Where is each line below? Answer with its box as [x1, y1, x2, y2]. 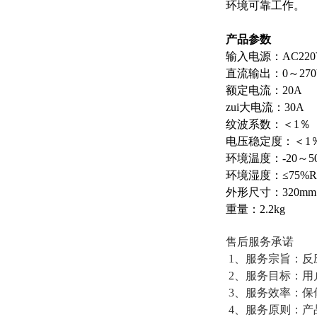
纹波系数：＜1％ [226, 118, 311, 130]
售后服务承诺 [226, 236, 294, 248]
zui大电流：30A [226, 101, 304, 113]
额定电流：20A [226, 84, 302, 96]
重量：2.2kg [226, 203, 285, 215]
